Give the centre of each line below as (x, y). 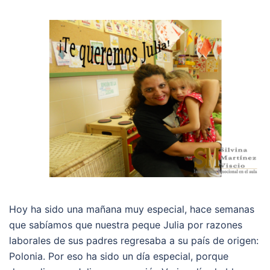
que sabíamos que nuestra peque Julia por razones (126, 225)
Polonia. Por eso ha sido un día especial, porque (119, 256)
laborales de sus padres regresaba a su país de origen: (134, 241)
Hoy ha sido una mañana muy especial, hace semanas (132, 209)
